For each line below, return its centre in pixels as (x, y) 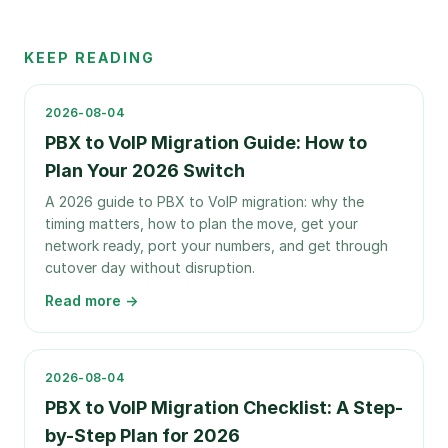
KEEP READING (89, 57)
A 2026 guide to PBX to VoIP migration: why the (204, 201)
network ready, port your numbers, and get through (216, 245)
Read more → (91, 300)
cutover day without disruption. (150, 267)
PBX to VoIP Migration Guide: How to (206, 142)
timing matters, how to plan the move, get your (201, 223)
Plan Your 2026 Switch (145, 170)
